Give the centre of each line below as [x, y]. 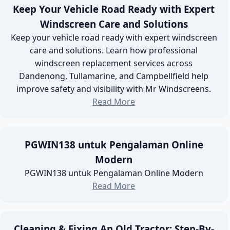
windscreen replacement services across [114, 63]
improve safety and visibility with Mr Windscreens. [114, 89]
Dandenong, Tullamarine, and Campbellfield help [114, 76]
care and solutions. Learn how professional [114, 50]
